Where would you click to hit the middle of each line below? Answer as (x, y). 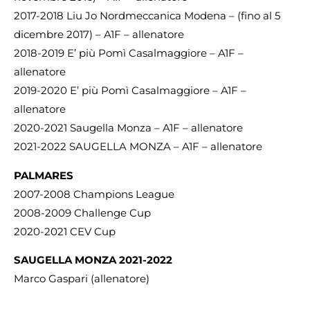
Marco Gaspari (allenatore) (82, 279)
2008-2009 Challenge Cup (82, 212)
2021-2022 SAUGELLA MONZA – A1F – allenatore (138, 147)
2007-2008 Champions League (94, 194)
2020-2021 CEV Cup (65, 231)
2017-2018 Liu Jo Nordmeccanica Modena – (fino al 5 (147, 16)
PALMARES (44, 175)
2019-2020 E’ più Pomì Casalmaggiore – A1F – (130, 91)
